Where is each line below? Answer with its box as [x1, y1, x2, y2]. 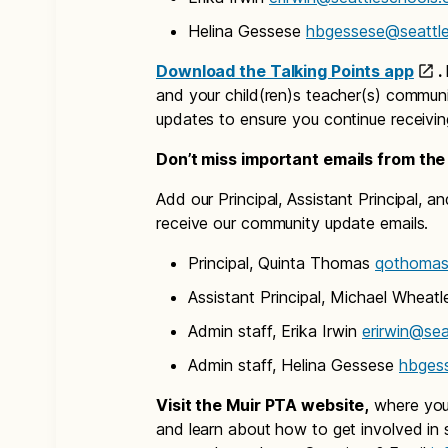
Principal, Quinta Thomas [188, 253, 375, 274]
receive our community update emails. [156, 213, 434, 234]
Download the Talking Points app [156, 61, 414, 82]
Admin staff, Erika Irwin [188, 321, 362, 342]
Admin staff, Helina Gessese [188, 355, 399, 376]
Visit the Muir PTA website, [156, 395, 370, 416]
